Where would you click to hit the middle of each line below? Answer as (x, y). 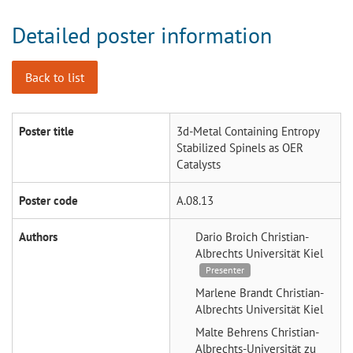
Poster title (46, 131)
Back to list (55, 77)
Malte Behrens (233, 332)
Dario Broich (228, 236)
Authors (38, 236)
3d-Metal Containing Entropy (248, 131)
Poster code (48, 200)
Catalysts (199, 164)
